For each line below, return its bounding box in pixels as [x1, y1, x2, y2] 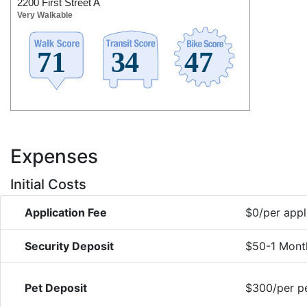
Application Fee [25, 206, 107, 220]
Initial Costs [10, 176, 86, 193]
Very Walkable [17, 10, 73, 21]
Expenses [10, 145, 98, 169]
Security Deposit [25, 239, 114, 254]
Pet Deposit [25, 281, 87, 295]
